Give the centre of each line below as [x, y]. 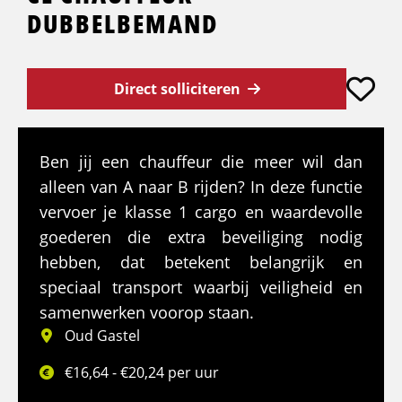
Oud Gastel [100, 336]
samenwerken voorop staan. [147, 313]
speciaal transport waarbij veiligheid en [201, 288]
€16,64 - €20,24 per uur [140, 373]
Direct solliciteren [177, 89]
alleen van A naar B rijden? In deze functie [201, 187]
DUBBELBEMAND [122, 24]
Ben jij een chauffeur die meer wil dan [201, 162]
